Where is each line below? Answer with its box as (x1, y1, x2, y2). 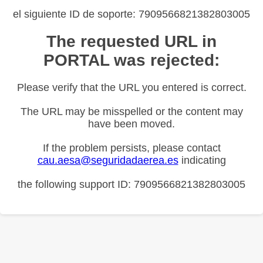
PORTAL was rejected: (43, 50, 220, 69)
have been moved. (88, 117, 175, 130)
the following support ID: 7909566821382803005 (18, 178, 245, 190)
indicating (178, 154, 226, 166)
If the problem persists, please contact (42, 141, 221, 154)
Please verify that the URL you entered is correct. (16, 81, 247, 93)
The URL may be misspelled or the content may (20, 105, 243, 117)
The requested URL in (46, 32, 217, 50)
